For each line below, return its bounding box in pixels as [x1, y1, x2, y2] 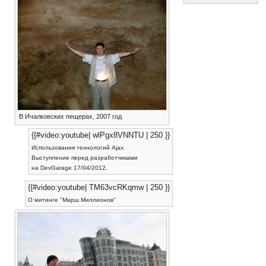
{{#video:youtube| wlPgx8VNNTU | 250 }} [31, 131, 170, 140]
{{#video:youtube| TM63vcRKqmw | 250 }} [27, 183, 170, 192]
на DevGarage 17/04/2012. [31, 164, 107, 172]
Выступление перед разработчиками [31, 154, 138, 161]
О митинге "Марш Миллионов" [27, 197, 116, 204]
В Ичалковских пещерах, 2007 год [18, 113, 122, 121]
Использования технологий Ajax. [31, 144, 125, 151]
